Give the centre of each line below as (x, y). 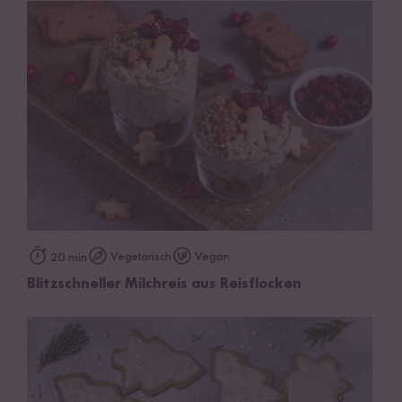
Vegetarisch (141, 257)
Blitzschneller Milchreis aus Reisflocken (164, 285)
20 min (69, 258)
